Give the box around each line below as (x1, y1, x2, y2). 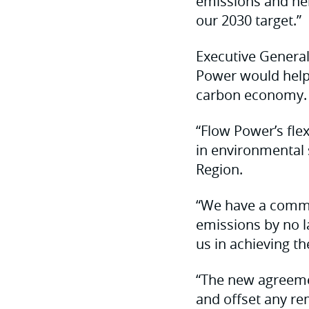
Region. (196, 160, 243, 179)
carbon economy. (196, 86, 307, 104)
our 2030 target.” (196, 11, 301, 30)
